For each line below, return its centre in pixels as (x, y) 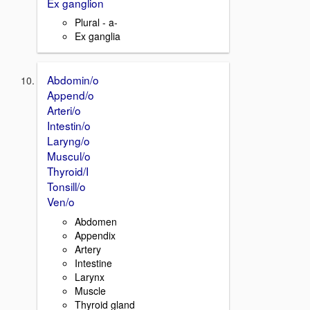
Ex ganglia (98, 36)
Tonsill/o (66, 186)
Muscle (90, 290)
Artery (88, 249)
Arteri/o (64, 110)
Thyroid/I (68, 171)
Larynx (90, 276)
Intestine (93, 263)
